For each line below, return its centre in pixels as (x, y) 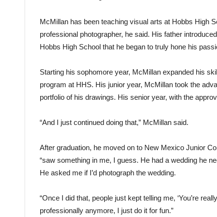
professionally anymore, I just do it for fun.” (107, 210)
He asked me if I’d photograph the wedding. (108, 172)
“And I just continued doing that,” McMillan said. (114, 122)
